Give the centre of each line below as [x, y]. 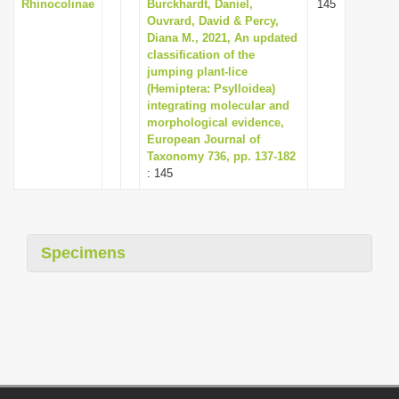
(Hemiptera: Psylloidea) [211, 89]
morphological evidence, [216, 122]
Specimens [83, 253]
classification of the [201, 55]
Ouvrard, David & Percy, [213, 21]
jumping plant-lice [197, 72]
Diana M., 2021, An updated [222, 38]
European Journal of [204, 139]
